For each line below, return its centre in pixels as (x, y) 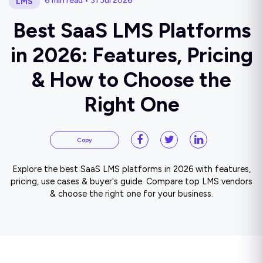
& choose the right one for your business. (131, 193)
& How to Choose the (131, 80)
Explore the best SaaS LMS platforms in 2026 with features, (131, 169)
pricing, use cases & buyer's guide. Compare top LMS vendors (131, 181)
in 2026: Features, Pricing (131, 55)
